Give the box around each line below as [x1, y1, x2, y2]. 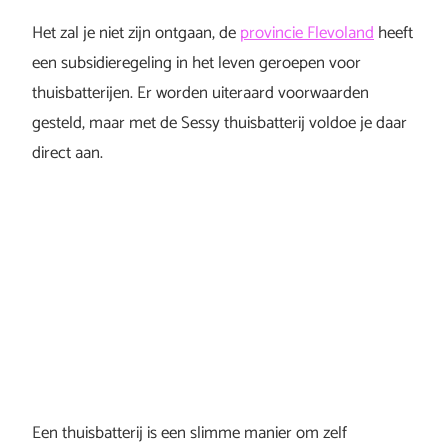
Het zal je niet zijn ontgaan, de [32, 19, 240, 47]
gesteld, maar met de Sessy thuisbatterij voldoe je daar [32, 109, 407, 137]
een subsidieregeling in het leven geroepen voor [32, 49, 361, 77]
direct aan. [32, 139, 103, 167]
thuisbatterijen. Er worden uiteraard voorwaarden [32, 79, 369, 107]
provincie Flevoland [240, 19, 374, 47]
